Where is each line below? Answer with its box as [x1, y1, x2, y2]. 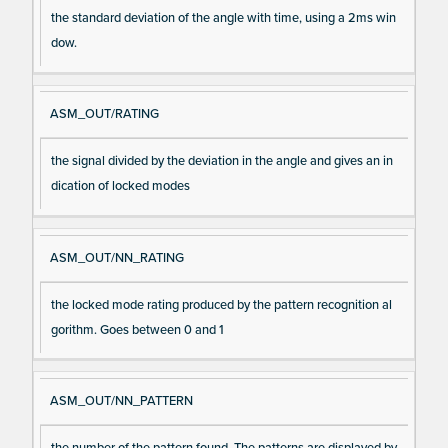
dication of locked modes [50, 178, 190, 195]
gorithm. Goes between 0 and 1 [50, 321, 224, 338]
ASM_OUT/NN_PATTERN [49, 392, 193, 409]
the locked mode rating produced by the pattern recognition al [50, 296, 392, 313]
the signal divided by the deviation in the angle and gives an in [50, 153, 393, 170]
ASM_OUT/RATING [49, 106, 159, 123]
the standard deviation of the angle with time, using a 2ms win [50, 10, 396, 27]
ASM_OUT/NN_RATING [49, 249, 184, 266]
